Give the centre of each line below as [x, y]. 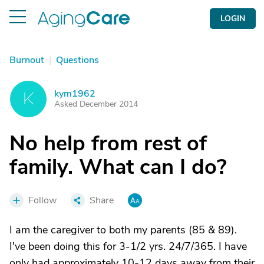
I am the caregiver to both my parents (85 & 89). [123, 230]
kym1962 [75, 94]
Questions [77, 60]
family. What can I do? [118, 167]
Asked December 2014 [96, 104]
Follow [42, 200]
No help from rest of [108, 143]
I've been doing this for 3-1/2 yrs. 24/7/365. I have [128, 246]
